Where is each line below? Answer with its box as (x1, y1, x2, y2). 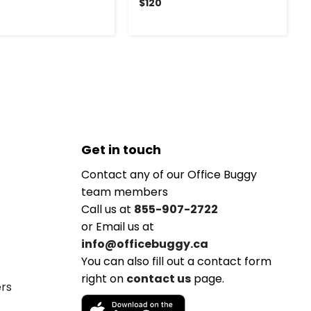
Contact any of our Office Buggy (81, 166, 257, 183)
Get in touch (81, 140, 161, 158)
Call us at (81, 201, 134, 217)
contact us (126, 270, 191, 287)
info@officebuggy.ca (81, 235, 208, 252)
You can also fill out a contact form (81, 253, 271, 269)
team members (81, 183, 168, 200)
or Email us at (81, 218, 154, 235)
